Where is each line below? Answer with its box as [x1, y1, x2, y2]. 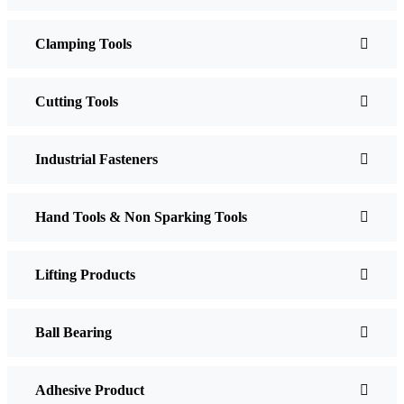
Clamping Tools [35, 35, 132, 51]
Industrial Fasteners [35, 151, 158, 167]
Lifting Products [35, 266, 135, 282]
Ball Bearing [35, 324, 112, 340]
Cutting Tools [35, 93, 118, 109]
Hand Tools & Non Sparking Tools [35, 208, 247, 225]
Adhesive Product [35, 381, 144, 398]
